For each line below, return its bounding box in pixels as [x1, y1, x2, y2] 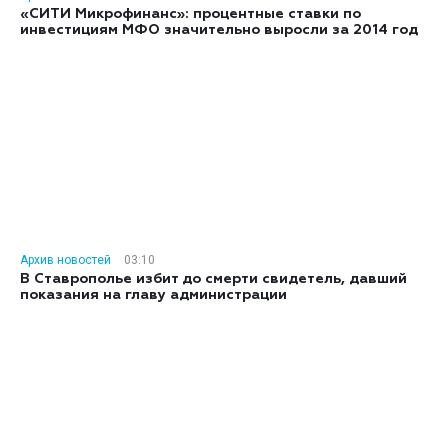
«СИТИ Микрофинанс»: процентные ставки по [20, 7, 361, 21]
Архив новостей [20, 253, 111, 267]
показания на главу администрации [20, 288, 287, 302]
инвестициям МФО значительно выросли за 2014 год [20, 23, 418, 37]
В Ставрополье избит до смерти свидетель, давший [20, 272, 407, 286]
